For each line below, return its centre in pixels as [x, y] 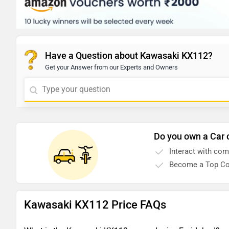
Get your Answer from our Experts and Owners [111, 67]
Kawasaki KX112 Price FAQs [95, 205]
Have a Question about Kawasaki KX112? [129, 56]
